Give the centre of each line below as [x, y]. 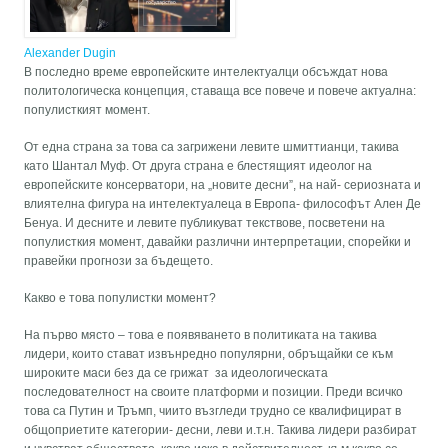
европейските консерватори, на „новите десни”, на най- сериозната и [223, 185]
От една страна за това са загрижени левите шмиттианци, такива [212, 147]
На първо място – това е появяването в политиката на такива [201, 335]
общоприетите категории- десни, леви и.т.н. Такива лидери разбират [221, 430]
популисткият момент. [87, 110]
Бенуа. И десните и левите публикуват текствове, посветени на [205, 223]
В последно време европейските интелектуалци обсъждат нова [206, 72]
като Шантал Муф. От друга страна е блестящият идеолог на [198, 166]
